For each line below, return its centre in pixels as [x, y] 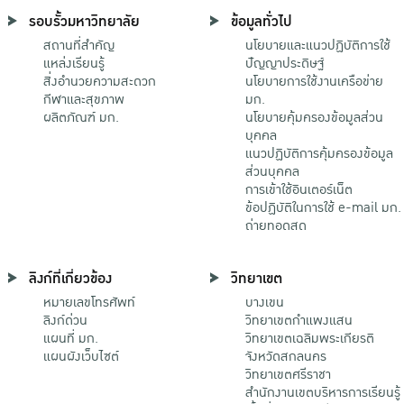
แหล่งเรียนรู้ [74, 63]
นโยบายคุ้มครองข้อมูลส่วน [314, 117]
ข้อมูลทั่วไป [262, 21]
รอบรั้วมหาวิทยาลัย [84, 21]
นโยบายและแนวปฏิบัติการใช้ [318, 45]
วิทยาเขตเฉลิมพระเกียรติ [310, 338]
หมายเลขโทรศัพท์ [89, 302]
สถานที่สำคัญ [79, 45]
